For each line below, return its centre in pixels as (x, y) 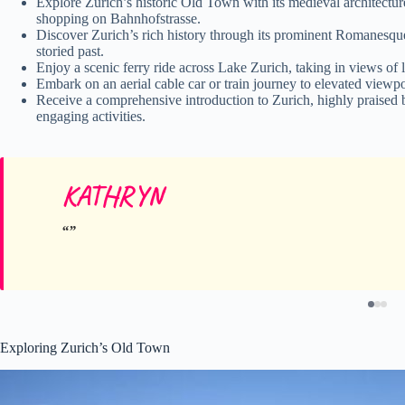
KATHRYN (112, 196)
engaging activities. (91, 116)
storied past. (70, 51)
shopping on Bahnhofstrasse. (118, 18)
